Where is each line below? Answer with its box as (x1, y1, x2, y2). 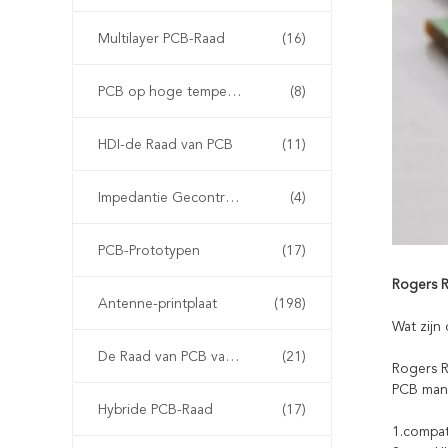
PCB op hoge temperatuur (227, 85, 241, 99)
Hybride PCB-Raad (98, 403, 213, 417)
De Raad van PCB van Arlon (225, 350, 239, 364)
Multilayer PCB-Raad (98, 32, 225, 46)
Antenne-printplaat (98, 297, 217, 311)
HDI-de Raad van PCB (98, 138, 233, 152)
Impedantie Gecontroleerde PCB (225, 191, 239, 205)
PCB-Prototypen (98, 244, 200, 258)
